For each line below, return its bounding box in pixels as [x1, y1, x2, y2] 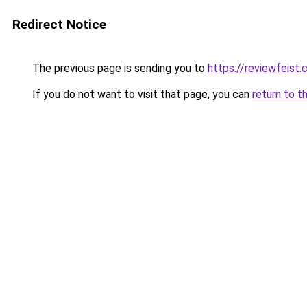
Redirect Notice [12, 16, 106, 32]
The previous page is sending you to [29, 62, 208, 75]
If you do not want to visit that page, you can [29, 88, 252, 101]
